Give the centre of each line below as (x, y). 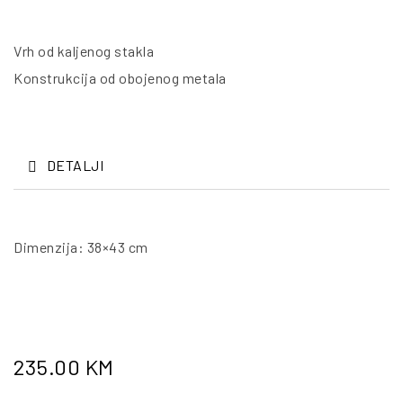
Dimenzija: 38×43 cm (81, 247)
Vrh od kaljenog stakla (84, 51)
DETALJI (75, 166)
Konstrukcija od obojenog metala (120, 78)
